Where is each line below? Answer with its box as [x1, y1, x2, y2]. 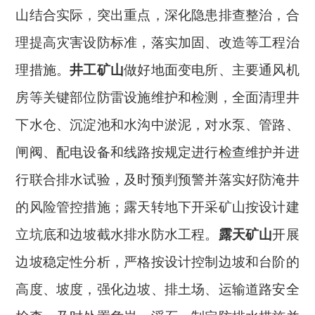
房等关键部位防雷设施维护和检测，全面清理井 [15, 90, 300, 105]
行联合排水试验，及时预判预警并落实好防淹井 [15, 172, 300, 187]
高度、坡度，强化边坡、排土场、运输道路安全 [15, 282, 300, 297]
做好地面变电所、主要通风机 [124, 63, 300, 77]
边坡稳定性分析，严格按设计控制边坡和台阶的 [15, 255, 300, 269]
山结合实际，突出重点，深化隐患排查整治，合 [15, 8, 300, 22]
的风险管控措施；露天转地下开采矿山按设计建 [15, 200, 300, 214]
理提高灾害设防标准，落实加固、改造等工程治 [15, 35, 300, 50]
